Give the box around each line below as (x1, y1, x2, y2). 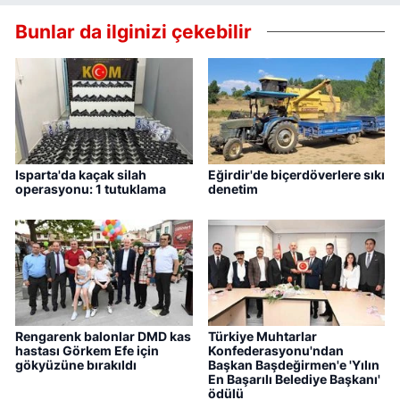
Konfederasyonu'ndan (207, 343, 344, 359)
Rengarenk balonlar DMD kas (15, 329, 191, 345)
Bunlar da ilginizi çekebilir (15, 20, 252, 43)
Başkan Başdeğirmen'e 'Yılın (207, 357, 379, 373)
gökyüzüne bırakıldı (15, 357, 137, 373)
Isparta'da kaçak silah (15, 167, 146, 183)
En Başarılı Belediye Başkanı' (207, 371, 380, 387)
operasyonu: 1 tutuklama (15, 181, 166, 197)
